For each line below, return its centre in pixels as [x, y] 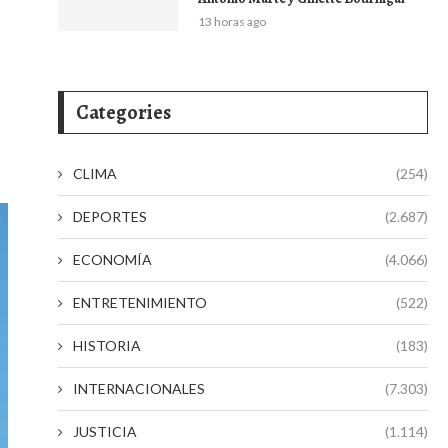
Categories [123, 112]
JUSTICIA [105, 431]
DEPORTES [110, 216]
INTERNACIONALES [139, 388]
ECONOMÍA [112, 259]
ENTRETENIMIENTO [140, 302]
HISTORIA [107, 345]
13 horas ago [232, 21]
